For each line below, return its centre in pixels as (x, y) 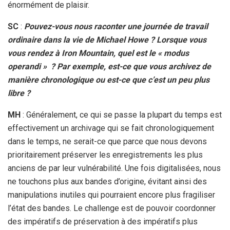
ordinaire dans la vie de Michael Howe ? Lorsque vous (107, 40)
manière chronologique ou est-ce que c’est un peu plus (109, 80)
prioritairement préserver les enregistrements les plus (105, 155)
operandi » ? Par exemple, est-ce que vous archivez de (109, 66)
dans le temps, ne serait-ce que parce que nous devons (107, 141)
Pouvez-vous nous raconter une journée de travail (116, 26)
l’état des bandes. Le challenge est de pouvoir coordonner (112, 208)
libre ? (19, 93)
